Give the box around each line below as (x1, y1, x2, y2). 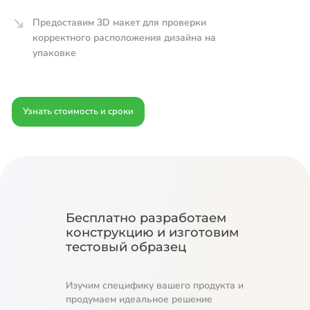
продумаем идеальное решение (66, 293, 212, 306)
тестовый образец (66, 239, 186, 255)
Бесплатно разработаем (66, 210, 226, 226)
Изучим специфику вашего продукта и (66, 279, 244, 292)
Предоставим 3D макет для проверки (33, 16, 206, 29)
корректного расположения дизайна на (33, 31, 216, 44)
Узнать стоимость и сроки (23, 105, 134, 118)
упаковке (33, 46, 76, 60)
